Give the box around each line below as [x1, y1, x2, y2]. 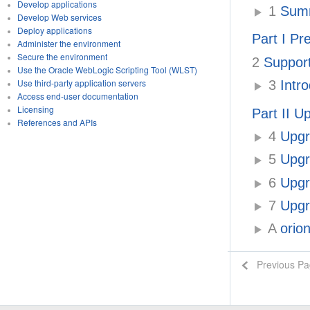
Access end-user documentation [17, 90, 138, 102]
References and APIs [17, 116, 97, 128]
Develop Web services [17, 11, 102, 23]
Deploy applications [17, 24, 92, 36]
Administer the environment [17, 37, 120, 49]
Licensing [17, 103, 54, 115]
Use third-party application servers [17, 77, 146, 89]
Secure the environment [17, 51, 107, 62]
